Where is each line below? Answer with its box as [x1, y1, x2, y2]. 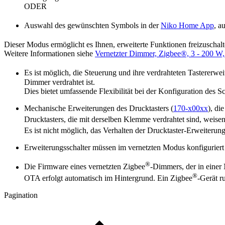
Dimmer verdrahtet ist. [24, 77, 95, 86]
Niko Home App [161, 21, 214, 30]
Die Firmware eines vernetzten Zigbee [24, 162, 145, 171]
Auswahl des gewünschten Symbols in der [24, 21, 161, 30]
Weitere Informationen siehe [4, 49, 95, 58]
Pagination [4, 191, 38, 200]
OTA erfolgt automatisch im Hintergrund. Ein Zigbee [24, 174, 192, 183]
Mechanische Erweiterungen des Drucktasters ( [24, 103, 173, 113]
